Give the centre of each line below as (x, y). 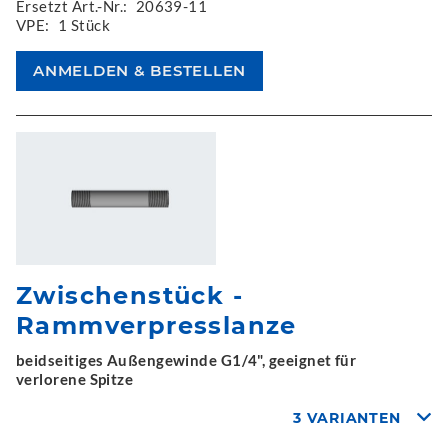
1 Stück (83, 24)
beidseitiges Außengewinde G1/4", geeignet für (186, 360)
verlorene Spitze (75, 379)
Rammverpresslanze (156, 325)
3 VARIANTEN (347, 418)
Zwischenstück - (129, 295)
